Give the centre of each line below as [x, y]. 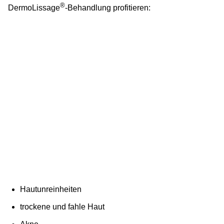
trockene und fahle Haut [62, 207]
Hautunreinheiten [51, 189]
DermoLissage [34, 8]
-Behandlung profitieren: [108, 8]
